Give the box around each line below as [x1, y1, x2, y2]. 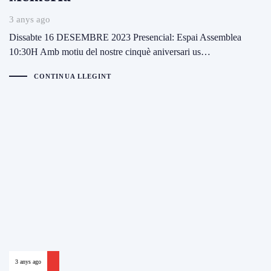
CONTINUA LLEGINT [33, 72, 112, 80]
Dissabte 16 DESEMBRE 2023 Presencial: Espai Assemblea [9, 31, 241, 42]
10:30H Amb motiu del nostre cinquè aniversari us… [9, 46, 211, 57]
